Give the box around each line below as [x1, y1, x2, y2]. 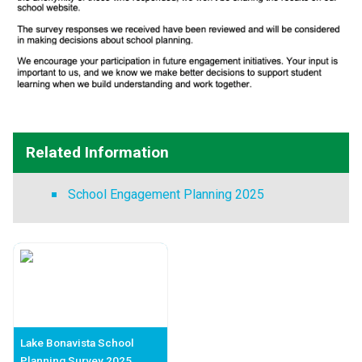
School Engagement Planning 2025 [68, 186, 264, 202]
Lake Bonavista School [20, 335, 134, 349]
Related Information [26, 142, 169, 162]
